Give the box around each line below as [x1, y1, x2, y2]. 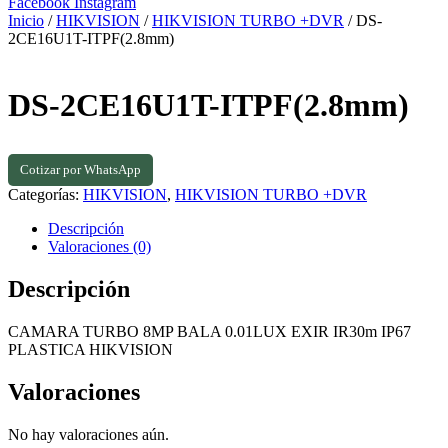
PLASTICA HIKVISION [8, 340, 173, 358]
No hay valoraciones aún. [8, 425, 169, 443]
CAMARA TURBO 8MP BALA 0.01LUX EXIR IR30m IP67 [8, 322, 411, 340]
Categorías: [8, 185, 83, 203]
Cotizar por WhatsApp [20, 161, 141, 177]
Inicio [8, 12, 44, 29]
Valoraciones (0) [48, 237, 151, 255]
